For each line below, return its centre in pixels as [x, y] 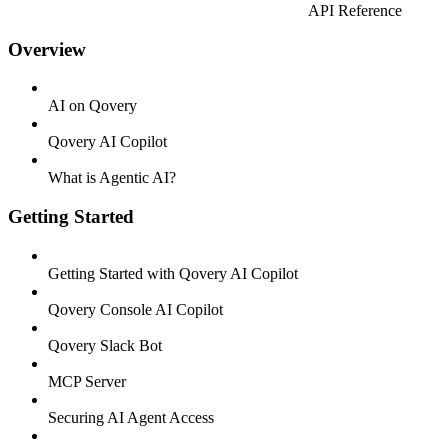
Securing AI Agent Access [131, 417]
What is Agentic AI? [112, 178]
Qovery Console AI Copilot [135, 309]
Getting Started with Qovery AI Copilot [173, 273]
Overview [47, 49]
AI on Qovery [92, 106]
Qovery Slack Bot [105, 345]
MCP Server [87, 381]
